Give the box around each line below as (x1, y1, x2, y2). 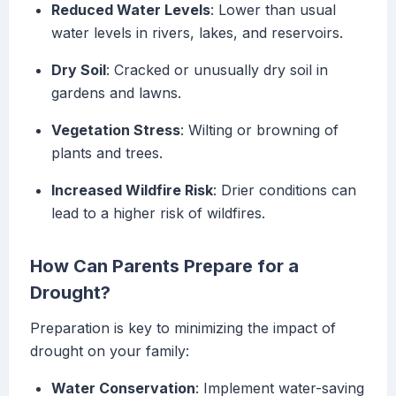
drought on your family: (30, 342, 189, 361)
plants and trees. (51, 144, 163, 163)
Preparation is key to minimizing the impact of (30, 319, 336, 338)
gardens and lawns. (51, 84, 181, 103)
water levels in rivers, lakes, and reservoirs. (51, 24, 343, 42)
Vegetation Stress (51, 121, 180, 140)
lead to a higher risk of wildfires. (51, 204, 265, 223)
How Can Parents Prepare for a (30, 255, 299, 278)
